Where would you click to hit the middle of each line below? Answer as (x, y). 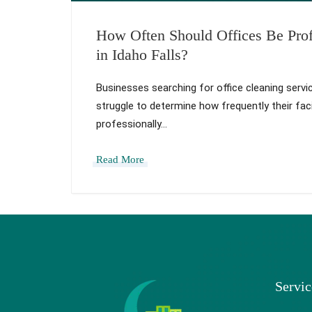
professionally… (132, 124)
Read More (120, 159)
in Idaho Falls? (142, 54)
